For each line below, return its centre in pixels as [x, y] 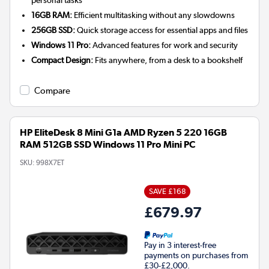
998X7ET [50, 163]
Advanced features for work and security [165, 45]
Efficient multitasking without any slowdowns [154, 15]
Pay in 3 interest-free [180, 245]
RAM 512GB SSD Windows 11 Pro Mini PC [107, 145]
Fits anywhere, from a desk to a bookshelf [168, 60]
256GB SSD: [53, 30]
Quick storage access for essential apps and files [162, 30]
